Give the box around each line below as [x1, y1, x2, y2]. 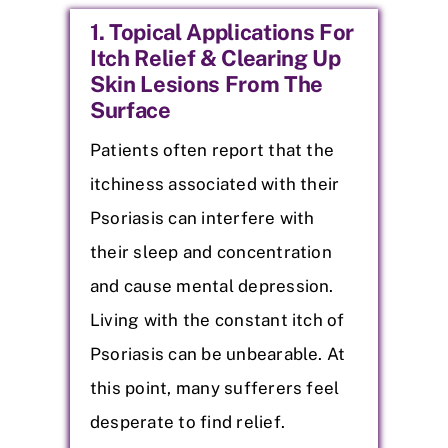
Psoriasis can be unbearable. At [90, 343, 346, 364]
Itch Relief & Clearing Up [90, 44, 341, 71]
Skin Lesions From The [90, 70, 324, 97]
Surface [90, 96, 171, 123]
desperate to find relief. [90, 411, 286, 432]
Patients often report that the [90, 139, 335, 160]
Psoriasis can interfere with [90, 207, 315, 228]
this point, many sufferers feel [90, 377, 340, 398]
